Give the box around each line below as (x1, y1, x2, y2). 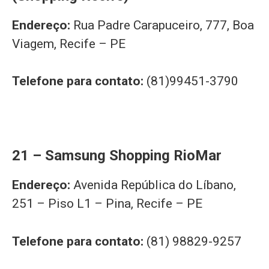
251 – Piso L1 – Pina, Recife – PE (12, 196, 202, 211)
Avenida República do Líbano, (73, 178, 236, 193)
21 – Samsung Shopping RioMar (12, 147, 222, 165)
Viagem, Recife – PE (12, 36, 125, 51)
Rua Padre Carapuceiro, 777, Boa (73, 17, 254, 32)
